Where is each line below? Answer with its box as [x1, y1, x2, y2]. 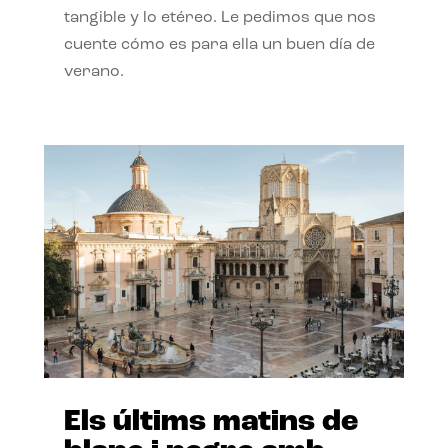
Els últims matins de [63, 406, 358, 438]
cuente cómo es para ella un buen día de [63, 37, 375, 54]
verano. [63, 64, 124, 81]
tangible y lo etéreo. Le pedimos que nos [63, 10, 376, 27]
